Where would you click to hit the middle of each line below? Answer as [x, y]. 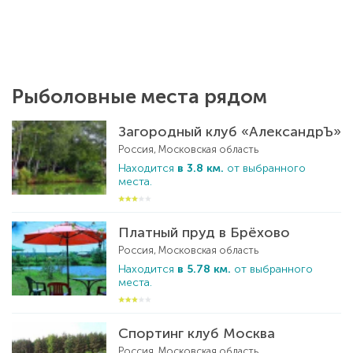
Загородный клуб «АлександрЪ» [230, 131]
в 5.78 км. [204, 269]
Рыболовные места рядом [139, 96]
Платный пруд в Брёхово [204, 232]
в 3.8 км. [201, 168]
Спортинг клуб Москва [197, 333]
